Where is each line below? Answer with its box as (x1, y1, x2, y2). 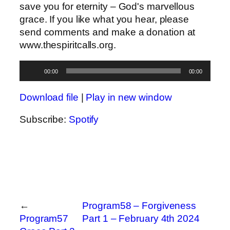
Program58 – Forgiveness (82, 200, 197, 212)
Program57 (20, 213, 69, 224)
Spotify (68, 114, 99, 125)
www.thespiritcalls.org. (20, 39, 116, 50)
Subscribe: (20, 114, 69, 125)
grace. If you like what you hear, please (20, 13, 189, 25)
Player (19, 74, 47, 85)
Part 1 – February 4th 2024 (82, 213, 200, 224)
